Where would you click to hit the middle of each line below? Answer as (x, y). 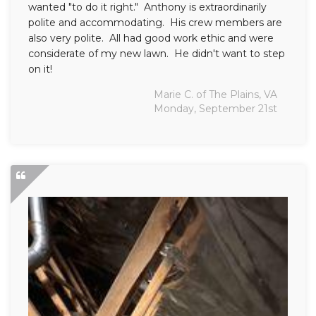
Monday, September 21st (215, 108)
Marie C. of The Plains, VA (215, 94)
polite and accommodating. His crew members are (155, 22)
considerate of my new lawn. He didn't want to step (157, 53)
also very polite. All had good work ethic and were (151, 38)
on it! (40, 69)
